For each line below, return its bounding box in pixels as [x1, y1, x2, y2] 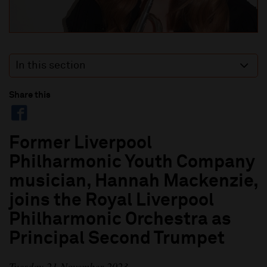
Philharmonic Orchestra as [9, 211, 231, 229]
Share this [9, 90, 51, 100]
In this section [15, 60, 86, 71]
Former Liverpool [9, 135, 152, 153]
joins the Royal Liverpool [9, 192, 214, 210]
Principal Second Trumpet [9, 230, 225, 249]
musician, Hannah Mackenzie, [9, 173, 258, 191]
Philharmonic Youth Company [9, 154, 255, 172]
